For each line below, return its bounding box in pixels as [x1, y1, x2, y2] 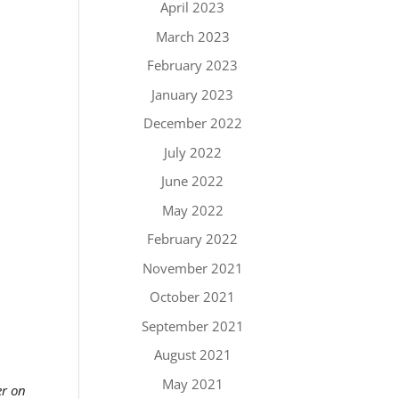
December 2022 [142, 114, 242, 132]
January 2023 [151, 85, 234, 103]
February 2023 [147, 56, 239, 74]
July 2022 [163, 142, 222, 161]
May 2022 [161, 200, 224, 219]
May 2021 [161, 374, 224, 393]
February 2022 [147, 230, 239, 248]
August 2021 [153, 346, 232, 363]
